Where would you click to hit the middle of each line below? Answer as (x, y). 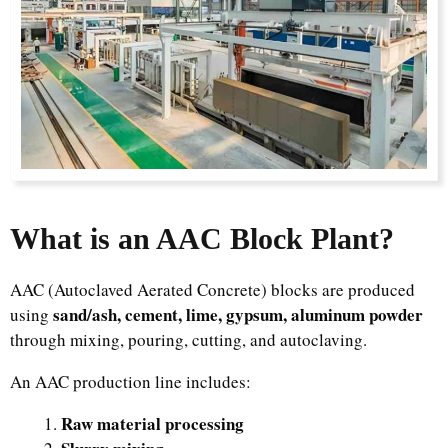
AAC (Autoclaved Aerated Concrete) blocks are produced (212, 289)
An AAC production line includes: (130, 381)
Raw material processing (152, 423)
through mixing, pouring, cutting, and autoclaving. (188, 339)
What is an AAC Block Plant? (202, 238)
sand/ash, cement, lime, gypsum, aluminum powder (238, 314)
